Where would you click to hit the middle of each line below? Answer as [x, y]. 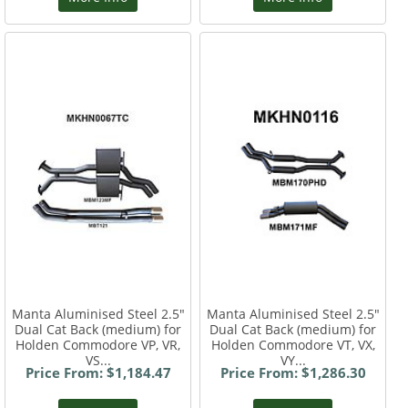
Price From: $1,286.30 [293, 373]
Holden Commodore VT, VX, [293, 345]
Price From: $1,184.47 [98, 373]
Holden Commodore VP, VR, [98, 345]
